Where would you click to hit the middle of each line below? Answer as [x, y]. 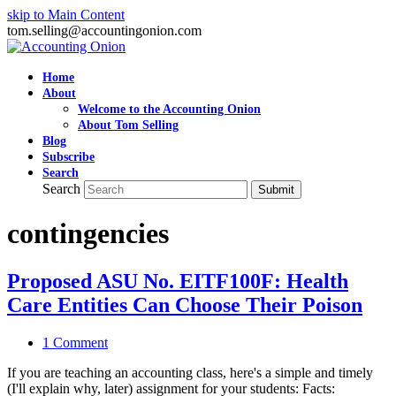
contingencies [88, 234]
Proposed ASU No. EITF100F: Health [178, 281]
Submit [276, 190]
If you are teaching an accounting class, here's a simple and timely [190, 372]
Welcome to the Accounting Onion [169, 109]
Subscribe [69, 157]
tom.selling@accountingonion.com [104, 30]
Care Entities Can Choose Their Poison [185, 305]
